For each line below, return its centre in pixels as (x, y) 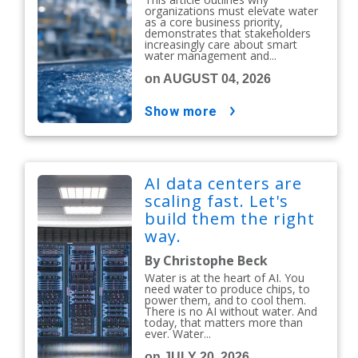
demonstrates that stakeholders (228, 33)
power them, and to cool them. (226, 300)
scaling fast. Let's (217, 201)
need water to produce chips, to (228, 288)
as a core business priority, (214, 22)
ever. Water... (178, 333)
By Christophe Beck (207, 260)
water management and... (211, 55)
